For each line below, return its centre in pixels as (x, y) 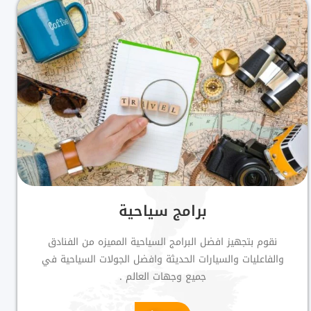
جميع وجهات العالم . (162, 276)
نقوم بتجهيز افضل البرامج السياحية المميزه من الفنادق (163, 242)
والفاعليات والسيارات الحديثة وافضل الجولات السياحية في (162, 259)
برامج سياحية (162, 211)
